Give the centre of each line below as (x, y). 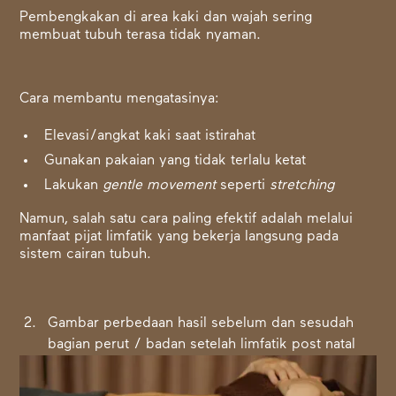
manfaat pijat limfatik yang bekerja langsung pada (179, 237)
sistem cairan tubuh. (86, 255)
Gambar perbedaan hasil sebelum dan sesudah (201, 324)
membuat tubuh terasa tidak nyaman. (141, 36)
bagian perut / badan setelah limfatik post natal (202, 345)
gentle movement (162, 186)
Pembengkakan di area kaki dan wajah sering (166, 18)
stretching (302, 186)
